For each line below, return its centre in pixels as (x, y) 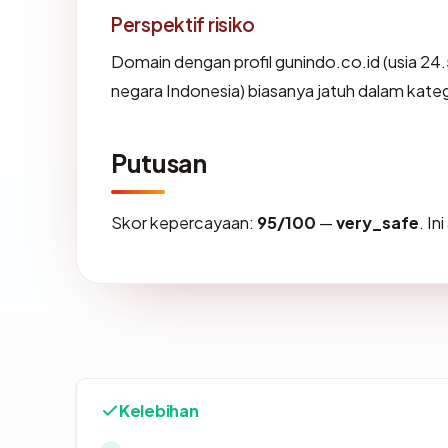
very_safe (377, 223)
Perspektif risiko (183, 24)
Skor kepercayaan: (184, 223)
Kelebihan (159, 411)
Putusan (159, 163)
